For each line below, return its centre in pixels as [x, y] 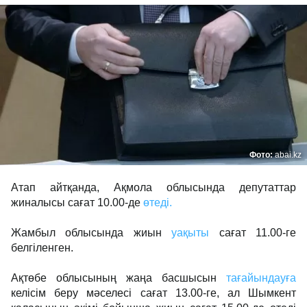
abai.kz [288, 155]
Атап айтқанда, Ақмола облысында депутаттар [153, 187]
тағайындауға [261, 278]
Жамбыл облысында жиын [91, 233]
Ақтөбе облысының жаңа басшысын [119, 278]
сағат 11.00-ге [253, 233]
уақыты [191, 233]
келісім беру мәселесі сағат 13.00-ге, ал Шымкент [153, 293]
